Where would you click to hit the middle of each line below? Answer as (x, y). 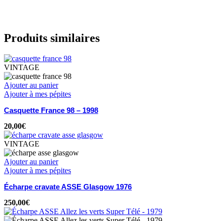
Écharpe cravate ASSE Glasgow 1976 (68, 187)
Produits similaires (52, 38)
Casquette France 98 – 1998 (51, 110)
